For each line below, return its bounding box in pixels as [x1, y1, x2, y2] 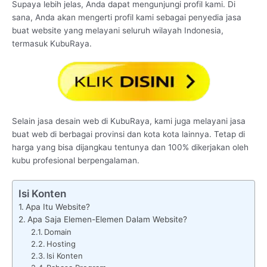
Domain [44, 226, 72, 237]
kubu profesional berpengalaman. [12, 156, 139, 165]
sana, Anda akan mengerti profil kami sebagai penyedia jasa [12, 13, 241, 22]
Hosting [46, 238, 76, 249]
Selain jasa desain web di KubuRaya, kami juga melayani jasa [12, 116, 246, 126]
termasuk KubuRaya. [12, 39, 92, 48]
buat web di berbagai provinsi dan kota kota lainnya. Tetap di [12, 129, 245, 139]
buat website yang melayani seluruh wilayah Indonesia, [12, 26, 223, 35]
